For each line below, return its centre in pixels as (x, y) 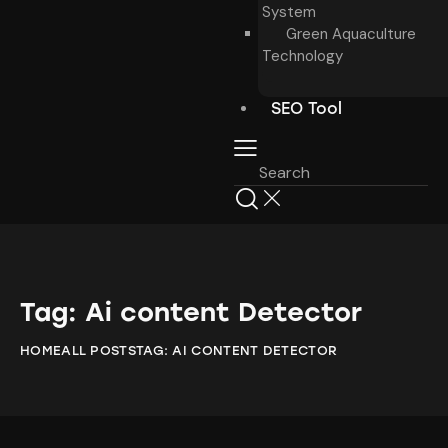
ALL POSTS (98, 350)
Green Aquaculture (351, 33)
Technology (302, 55)
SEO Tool (306, 108)
